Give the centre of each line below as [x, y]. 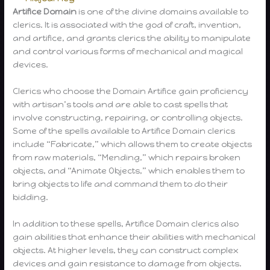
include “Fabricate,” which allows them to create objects [133, 144]
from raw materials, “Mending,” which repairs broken [127, 157]
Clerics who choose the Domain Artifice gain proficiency [131, 91]
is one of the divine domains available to [164, 11]
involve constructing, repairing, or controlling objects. [128, 117]
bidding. [31, 197]
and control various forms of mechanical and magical [128, 51]
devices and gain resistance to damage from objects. [127, 263]
